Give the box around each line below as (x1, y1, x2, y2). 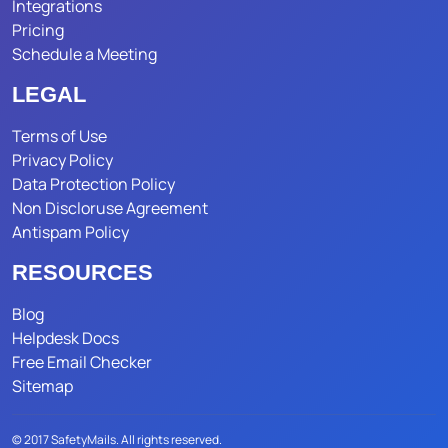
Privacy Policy (12, 149, 113, 172)
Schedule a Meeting (12, 43, 157, 66)
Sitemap (12, 375, 73, 398)
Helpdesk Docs (12, 327, 119, 350)
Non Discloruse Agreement (12, 197, 208, 220)
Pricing (12, 19, 64, 42)
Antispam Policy (12, 221, 129, 244)
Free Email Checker (12, 351, 152, 374)
